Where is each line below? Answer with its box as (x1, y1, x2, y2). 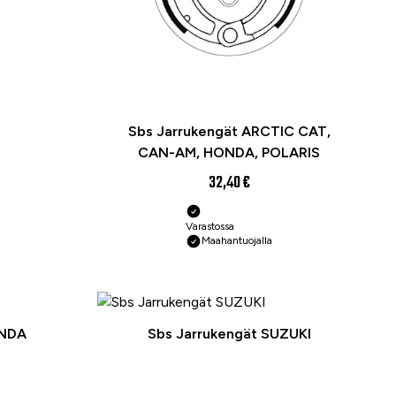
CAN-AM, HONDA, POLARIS (138, 144, 320, 162)
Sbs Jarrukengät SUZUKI (147, 325, 311, 343)
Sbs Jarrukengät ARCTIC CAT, (127, 123, 331, 141)
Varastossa (186, 220, 234, 233)
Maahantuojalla (202, 234, 272, 247)
